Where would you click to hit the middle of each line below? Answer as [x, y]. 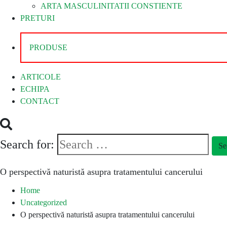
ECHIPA [35, 89]
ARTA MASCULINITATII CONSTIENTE [111, 6]
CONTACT [40, 101]
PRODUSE [48, 48]
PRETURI [37, 18]
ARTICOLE [41, 77]
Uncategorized [44, 203]
